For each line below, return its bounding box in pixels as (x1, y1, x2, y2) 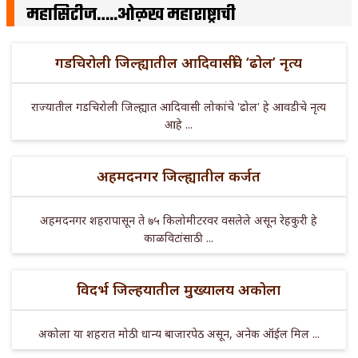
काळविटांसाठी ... (144, 230, 214, 246)
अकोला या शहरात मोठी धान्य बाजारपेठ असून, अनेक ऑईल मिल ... (38, 326, 320, 342)
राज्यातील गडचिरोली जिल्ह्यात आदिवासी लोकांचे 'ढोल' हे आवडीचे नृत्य (31, 99, 327, 115)
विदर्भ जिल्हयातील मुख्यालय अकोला (77, 280, 281, 300)
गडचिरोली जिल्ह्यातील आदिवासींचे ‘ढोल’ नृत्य (55, 53, 303, 73)
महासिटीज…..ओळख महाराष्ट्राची (26, 2, 236, 30)
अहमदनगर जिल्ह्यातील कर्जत (97, 166, 261, 186)
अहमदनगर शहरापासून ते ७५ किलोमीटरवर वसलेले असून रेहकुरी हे (40, 213, 318, 229)
